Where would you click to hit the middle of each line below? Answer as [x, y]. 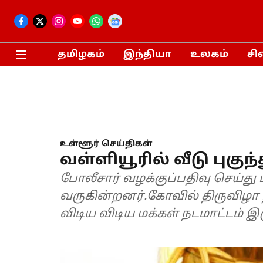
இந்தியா [147, 55]
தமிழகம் [81, 55]
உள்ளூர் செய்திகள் [106, 144]
